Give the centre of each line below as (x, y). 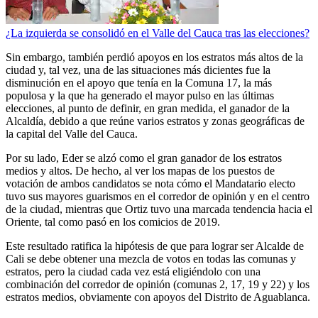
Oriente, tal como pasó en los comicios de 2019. (113, 222)
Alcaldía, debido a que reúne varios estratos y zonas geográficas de (155, 121)
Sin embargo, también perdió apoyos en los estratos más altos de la (154, 57)
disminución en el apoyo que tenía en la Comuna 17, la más (139, 83)
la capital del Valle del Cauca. (72, 134)
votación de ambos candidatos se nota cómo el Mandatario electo (150, 184)
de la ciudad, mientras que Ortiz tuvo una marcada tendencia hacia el (159, 209)
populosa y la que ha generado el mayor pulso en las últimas (140, 96)
